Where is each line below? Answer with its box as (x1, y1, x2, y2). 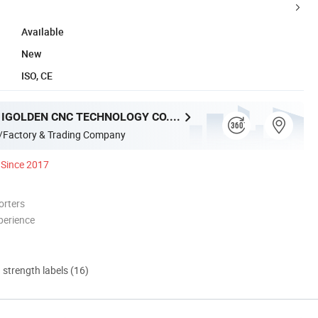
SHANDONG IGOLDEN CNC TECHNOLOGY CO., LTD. (170, 109, 180, 124)
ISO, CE (21, 68, 53, 82)
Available (21, 24, 64, 38)
